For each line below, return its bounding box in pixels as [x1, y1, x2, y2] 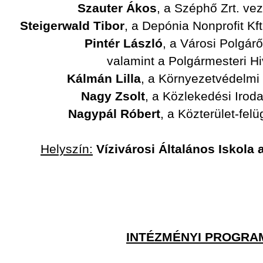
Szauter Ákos [77, 1, 157, 15]
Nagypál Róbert [68, 107, 161, 121]
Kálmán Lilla [67, 72, 141, 86]
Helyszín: [41, 142, 93, 156]
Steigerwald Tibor [20, 19, 125, 33]
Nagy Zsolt [81, 89, 146, 103]
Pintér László [85, 36, 163, 50]
